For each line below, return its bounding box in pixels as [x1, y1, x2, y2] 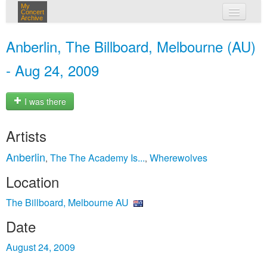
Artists [6, 125, 46, 146]
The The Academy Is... [50, 151, 145, 164]
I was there [22, 95, 66, 108]
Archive [21, 14, 43, 21]
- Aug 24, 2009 [6, 60, 99, 80]
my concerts [125, 29, 177, 41]
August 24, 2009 [6, 240, 75, 254]
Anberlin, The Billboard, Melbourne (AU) [6, 36, 256, 57]
